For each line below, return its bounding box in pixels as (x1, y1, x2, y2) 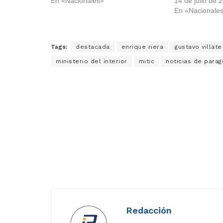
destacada (76, 43, 110, 51)
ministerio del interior (56, 58, 127, 65)
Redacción (126, 205, 172, 216)
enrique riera (121, 43, 163, 51)
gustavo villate (175, 43, 222, 51)
